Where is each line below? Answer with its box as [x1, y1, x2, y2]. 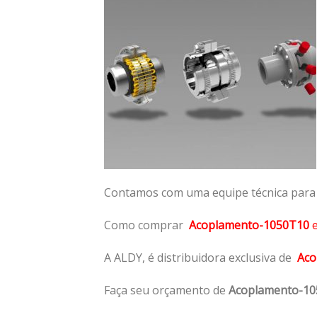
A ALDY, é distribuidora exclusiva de [104, 249, 297, 265]
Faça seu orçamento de [104, 282, 229, 298]
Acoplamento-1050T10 [189, 217, 309, 233]
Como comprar [104, 217, 189, 233]
